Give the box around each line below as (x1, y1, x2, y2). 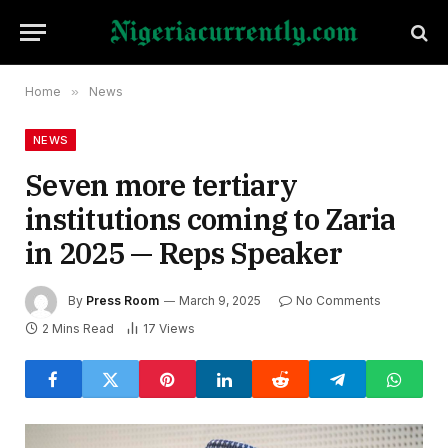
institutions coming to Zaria (25, 200, 396, 238)
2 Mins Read (42, 321, 114, 336)
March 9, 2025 (179, 293, 261, 309)
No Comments (296, 293, 381, 309)
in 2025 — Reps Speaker (25, 234, 343, 272)
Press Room (86, 293, 159, 309)
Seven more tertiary (25, 166, 298, 204)
